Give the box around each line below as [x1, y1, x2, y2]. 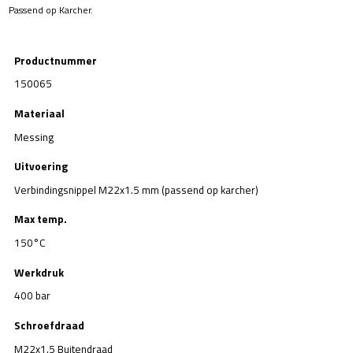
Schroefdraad [14, 317, 84, 333]
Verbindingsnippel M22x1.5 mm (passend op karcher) [14, 181, 258, 198]
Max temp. [14, 211, 67, 228]
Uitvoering [14, 158, 68, 174]
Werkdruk [14, 264, 64, 281]
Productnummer [14, 52, 97, 69]
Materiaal [14, 105, 65, 121]
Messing [14, 128, 54, 145]
